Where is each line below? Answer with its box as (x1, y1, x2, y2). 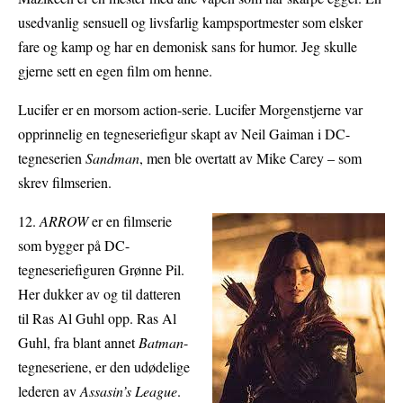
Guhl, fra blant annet (18, 333, 139, 353)
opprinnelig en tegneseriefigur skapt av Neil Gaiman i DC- (18, 124, 350, 144)
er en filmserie (88, 211, 172, 231)
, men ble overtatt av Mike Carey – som (139, 148, 362, 168)
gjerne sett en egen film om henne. (18, 61, 217, 81)
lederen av (18, 381, 76, 401)
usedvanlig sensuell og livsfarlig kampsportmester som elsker (18, 13, 363, 32)
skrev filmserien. (18, 173, 116, 193)
